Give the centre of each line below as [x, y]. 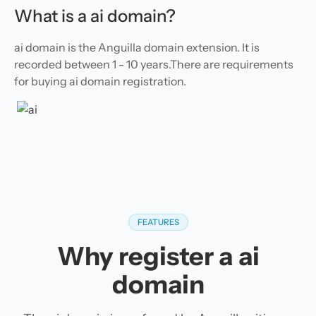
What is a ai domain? [95, 16]
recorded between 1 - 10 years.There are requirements [154, 64]
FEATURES [158, 222]
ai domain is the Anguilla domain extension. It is [137, 47]
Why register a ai [158, 256]
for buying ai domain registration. [100, 81]
